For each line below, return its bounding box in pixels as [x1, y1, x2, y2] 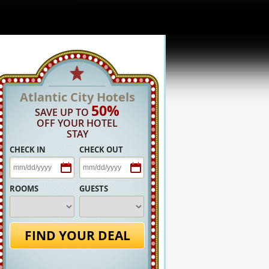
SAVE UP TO [35, 106, 92, 119]
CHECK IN [10, 144, 46, 155]
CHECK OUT [79, 144, 123, 155]
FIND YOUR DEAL [24, 227, 130, 244]
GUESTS [79, 183, 108, 194]
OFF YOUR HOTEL [37, 116, 118, 130]
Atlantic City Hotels [19, 89, 135, 105]
